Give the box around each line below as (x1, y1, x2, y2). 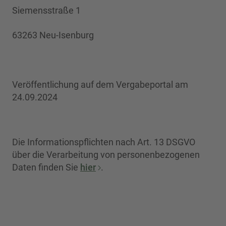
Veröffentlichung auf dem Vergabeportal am (12, 79, 188, 90)
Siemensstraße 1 (12, 5, 81, 16)
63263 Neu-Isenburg (12, 30, 94, 40)
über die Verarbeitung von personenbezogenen (12, 149, 200, 160)
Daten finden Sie (12, 162, 80, 173)
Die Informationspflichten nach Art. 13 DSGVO (12, 137, 195, 147)
